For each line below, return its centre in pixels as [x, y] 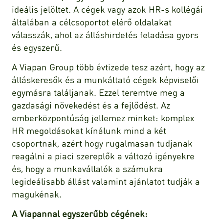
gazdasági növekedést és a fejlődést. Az [91, 105]
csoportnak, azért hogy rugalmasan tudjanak [102, 143]
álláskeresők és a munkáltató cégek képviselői [105, 79]
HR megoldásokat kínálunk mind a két [89, 130]
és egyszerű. [38, 47]
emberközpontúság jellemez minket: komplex [103, 117]
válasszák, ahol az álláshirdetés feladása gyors [105, 34]
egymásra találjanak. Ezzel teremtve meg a [98, 92]
